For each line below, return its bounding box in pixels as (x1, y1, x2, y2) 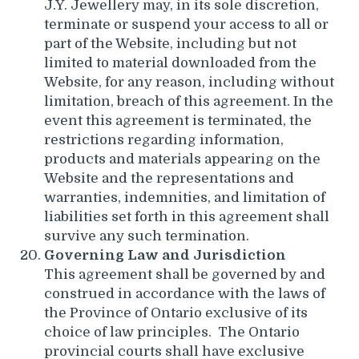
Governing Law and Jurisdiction (44, 247, 286, 263)
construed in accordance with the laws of (44, 285, 325, 301)
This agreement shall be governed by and (44, 266, 325, 282)
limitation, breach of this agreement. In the (44, 93, 333, 109)
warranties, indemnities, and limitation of (44, 189, 325, 205)
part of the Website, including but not (44, 35, 296, 51)
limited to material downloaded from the (44, 54, 317, 71)
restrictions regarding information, (44, 131, 284, 147)
